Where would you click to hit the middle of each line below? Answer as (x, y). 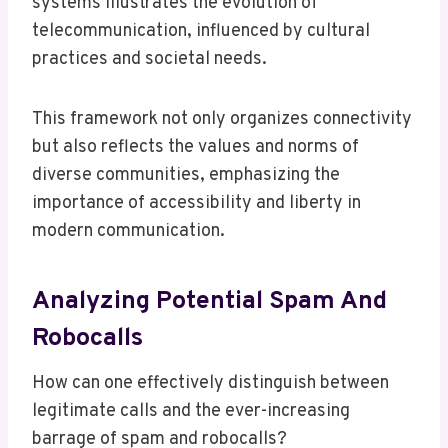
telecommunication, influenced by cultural (201, 32)
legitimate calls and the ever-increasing (191, 412)
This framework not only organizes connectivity (222, 120)
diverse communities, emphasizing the (186, 176)
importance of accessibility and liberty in (196, 204)
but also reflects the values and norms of (195, 148)
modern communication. (128, 232)
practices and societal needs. (149, 60)
